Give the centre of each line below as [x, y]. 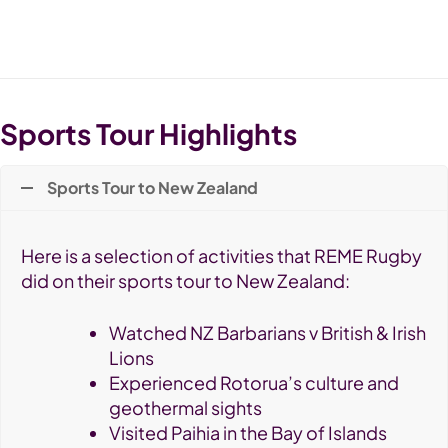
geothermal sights [185, 407]
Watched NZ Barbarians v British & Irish [267, 332]
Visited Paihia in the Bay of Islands [248, 432]
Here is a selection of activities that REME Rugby [221, 255]
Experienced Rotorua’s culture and [254, 382]
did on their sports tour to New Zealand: [185, 280]
